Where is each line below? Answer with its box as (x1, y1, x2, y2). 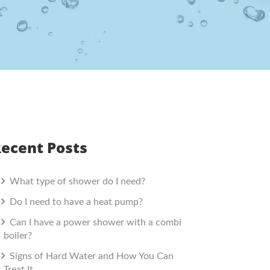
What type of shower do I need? (7, 177, 145, 186)
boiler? (4, 231, 32, 240)
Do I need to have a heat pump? (7, 197, 143, 207)
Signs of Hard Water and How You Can (7, 251, 174, 261)
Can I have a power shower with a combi (7, 218, 181, 227)
